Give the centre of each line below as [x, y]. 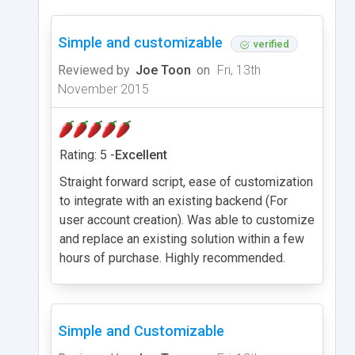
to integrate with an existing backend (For [174, 200]
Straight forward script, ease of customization [186, 181]
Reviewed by [94, 70]
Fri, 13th [237, 70]
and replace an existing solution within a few [182, 239]
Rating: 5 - [87, 155]
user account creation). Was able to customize [187, 219]
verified [271, 44]
